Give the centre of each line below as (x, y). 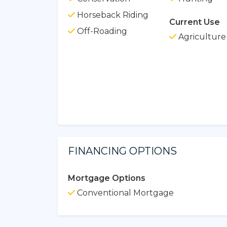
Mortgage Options (107, 178)
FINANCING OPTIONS (122, 151)
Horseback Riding (112, 15)
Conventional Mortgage (124, 193)
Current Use (194, 22)
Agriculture (201, 36)
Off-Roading (101, 31)
